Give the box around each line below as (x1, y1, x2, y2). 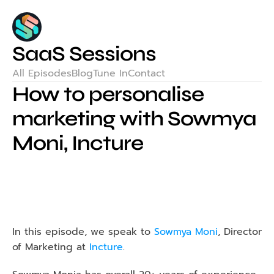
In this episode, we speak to (12, 224, 154, 239)
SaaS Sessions (12, 42, 156, 66)
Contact (128, 66, 165, 81)
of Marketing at (12, 240, 86, 254)
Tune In (93, 66, 128, 81)
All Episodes (12, 66, 72, 81)
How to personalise (12, 82, 204, 106)
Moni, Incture (12, 131, 143, 155)
